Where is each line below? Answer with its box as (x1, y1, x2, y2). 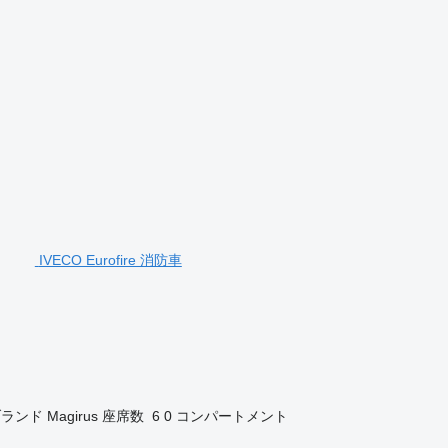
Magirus (46, 407, 98, 424)
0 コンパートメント (163, 407, 288, 424)
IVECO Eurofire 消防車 (38, 251, 182, 268)
